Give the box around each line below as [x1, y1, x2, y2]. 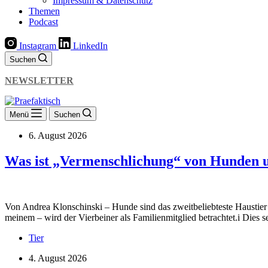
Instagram [19, 41, 56, 51]
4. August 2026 [29, 252, 87, 263]
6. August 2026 [29, 130, 87, 141]
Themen [29, 6, 60, 16]
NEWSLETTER [5, 75, 74, 86]
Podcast [29, 17, 58, 27]
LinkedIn [73, 41, 108, 51]
